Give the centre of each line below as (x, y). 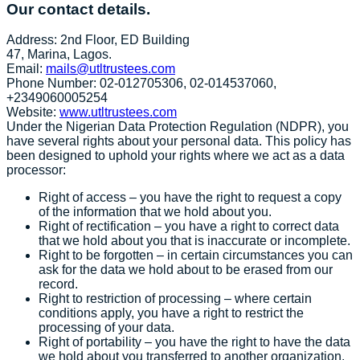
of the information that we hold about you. (155, 212)
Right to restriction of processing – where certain (175, 299)
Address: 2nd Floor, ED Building (98, 40)
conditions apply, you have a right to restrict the (171, 313)
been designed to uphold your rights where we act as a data (176, 156)
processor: (36, 170)
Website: (33, 112)
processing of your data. (106, 328)
